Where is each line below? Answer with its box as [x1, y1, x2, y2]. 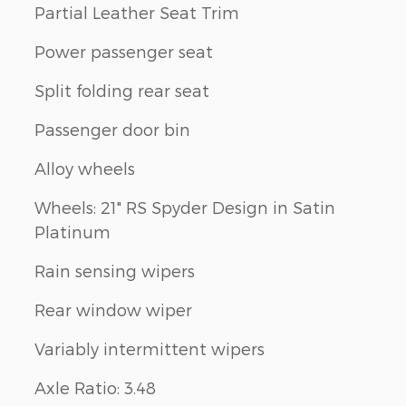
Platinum [34, 221, 111, 241]
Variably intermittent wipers [34, 338, 265, 358]
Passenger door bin [34, 119, 190, 139]
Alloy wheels [34, 158, 135, 178]
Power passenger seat [34, 41, 213, 61]
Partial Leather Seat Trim [34, 2, 239, 22]
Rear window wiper [34, 299, 192, 319]
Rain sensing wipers [34, 260, 195, 280]
